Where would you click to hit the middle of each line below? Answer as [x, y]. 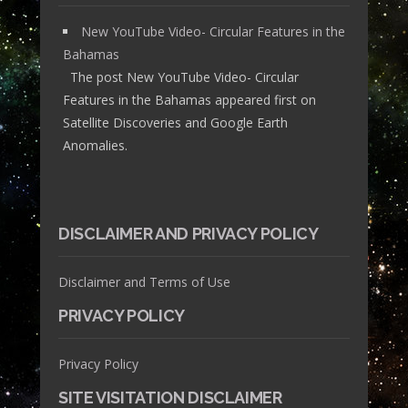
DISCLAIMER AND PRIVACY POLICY [189, 233]
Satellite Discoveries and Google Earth [175, 122]
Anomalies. [95, 145]
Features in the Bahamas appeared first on [189, 99]
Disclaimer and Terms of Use [144, 281]
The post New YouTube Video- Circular [181, 76]
